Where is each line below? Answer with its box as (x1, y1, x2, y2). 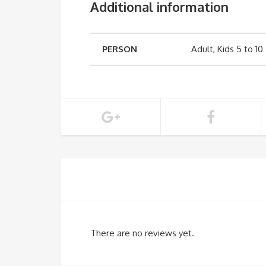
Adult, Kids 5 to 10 (191, 43, 263, 55)
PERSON (102, 43, 137, 55)
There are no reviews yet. (90, 227, 194, 239)
